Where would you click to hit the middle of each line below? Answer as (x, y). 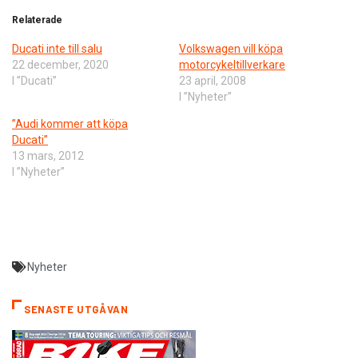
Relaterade (37, 20)
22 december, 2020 (60, 65)
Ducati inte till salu (57, 49)
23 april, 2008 (213, 81)
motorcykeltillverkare (232, 65)
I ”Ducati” (34, 81)
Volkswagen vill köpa (231, 49)
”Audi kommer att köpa (70, 124)
